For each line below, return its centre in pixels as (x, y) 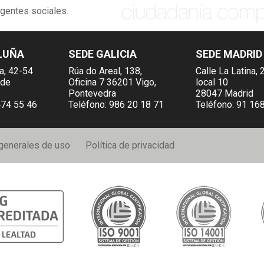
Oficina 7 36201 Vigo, (113, 82)
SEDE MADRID (229, 54)
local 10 (212, 82)
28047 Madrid (224, 93)
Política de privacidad (130, 145)
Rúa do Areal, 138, (105, 71)
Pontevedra (93, 93)
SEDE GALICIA (103, 54)
